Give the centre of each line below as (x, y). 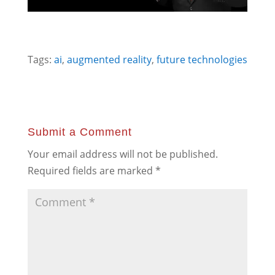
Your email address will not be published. (122, 154)
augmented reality (109, 59)
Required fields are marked (91, 170)
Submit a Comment (79, 132)
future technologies (202, 59)
